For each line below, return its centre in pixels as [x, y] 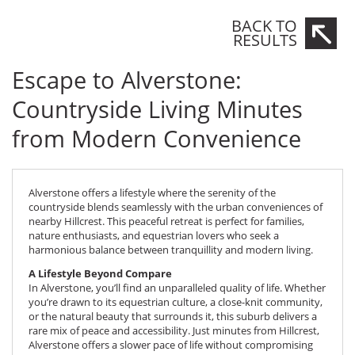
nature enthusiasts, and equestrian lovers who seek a [154, 235]
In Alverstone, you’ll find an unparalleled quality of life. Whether [177, 288]
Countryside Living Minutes [157, 109]
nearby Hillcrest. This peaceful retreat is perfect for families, [166, 221]
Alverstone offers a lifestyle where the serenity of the [152, 192]
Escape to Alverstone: [127, 79]
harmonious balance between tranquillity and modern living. [171, 249]
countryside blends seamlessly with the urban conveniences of [176, 206]
